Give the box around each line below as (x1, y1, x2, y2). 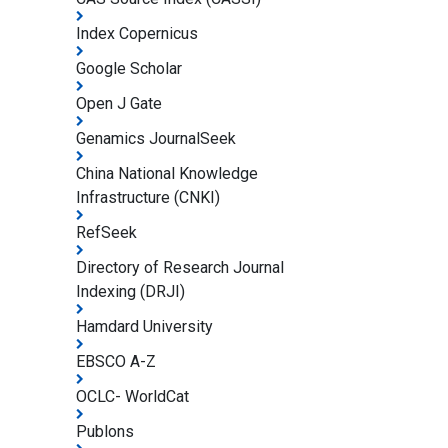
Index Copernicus (76, 24, 198, 43)
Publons (76, 422, 134, 441)
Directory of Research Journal (76, 258, 284, 277)
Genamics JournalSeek (76, 129, 236, 148)
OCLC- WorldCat (76, 387, 189, 406)
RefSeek (76, 223, 137, 242)
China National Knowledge (76, 164, 258, 183)
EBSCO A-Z (76, 352, 156, 371)
